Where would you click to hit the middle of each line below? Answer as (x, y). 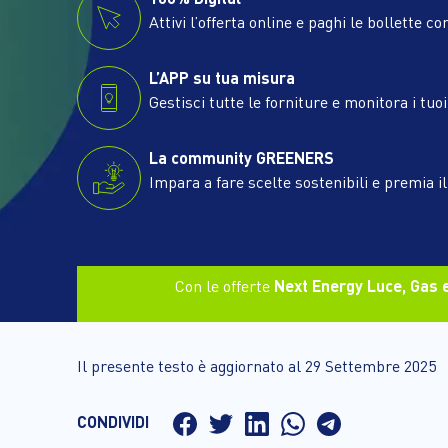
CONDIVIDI (113, 422)
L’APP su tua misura (222, 77)
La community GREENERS (241, 157)
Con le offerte (224, 285)
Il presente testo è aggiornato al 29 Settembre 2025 (256, 365)
